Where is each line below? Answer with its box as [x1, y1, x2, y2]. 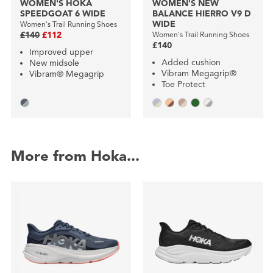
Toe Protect [161, 79, 205, 90]
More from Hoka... [10, 147, 140, 166]
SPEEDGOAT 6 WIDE [19, 9, 105, 19]
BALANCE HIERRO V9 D [152, 9, 251, 19]
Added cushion [161, 57, 221, 68]
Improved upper [29, 47, 93, 58]
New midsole [29, 58, 79, 69]
